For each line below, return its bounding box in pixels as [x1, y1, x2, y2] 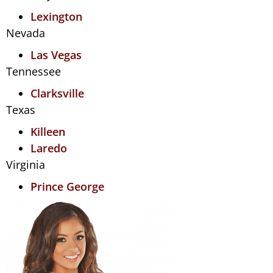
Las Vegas [30, 48, 82, 62]
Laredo [30, 141, 67, 155]
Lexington [30, 9, 82, 24]
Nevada [6, 26, 45, 40]
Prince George [30, 179, 104, 194]
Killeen [30, 124, 65, 139]
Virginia [6, 157, 45, 172]
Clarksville [30, 86, 84, 101]
